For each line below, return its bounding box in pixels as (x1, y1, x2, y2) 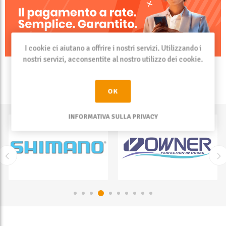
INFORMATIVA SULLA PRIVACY (68, 112, 158, 121)
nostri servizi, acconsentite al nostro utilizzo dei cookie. (23, 54, 203, 64)
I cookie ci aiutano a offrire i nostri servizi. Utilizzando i (25, 43, 201, 52)
